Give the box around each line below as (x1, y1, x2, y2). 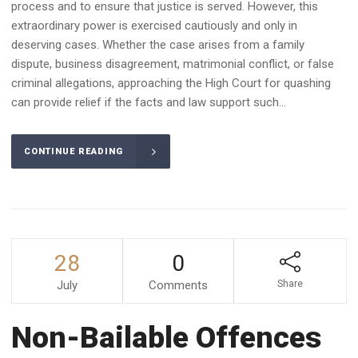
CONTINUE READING (24, 146, 123, 157)
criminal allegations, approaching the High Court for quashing (11, 76, 331, 91)
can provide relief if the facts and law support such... (11, 95, 286, 110)
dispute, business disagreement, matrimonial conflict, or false (11, 57, 334, 72)
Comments (149, 278, 208, 293)
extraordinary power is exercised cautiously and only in (11, 18, 297, 34)
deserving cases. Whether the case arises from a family (11, 38, 304, 53)
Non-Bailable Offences (11, 320, 321, 356)
